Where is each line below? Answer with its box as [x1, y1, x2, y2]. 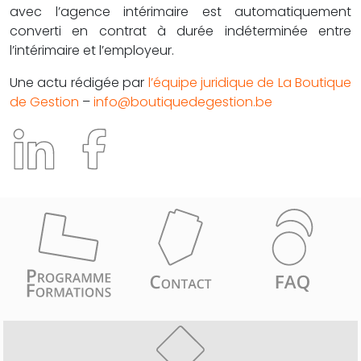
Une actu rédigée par [10, 73, 148, 93]
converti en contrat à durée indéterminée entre [10, 22, 351, 41]
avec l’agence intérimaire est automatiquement [10, 2, 351, 22]
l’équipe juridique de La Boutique [147, 73, 351, 93]
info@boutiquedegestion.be [93, 93, 272, 112]
